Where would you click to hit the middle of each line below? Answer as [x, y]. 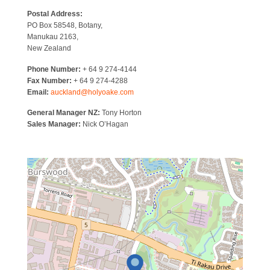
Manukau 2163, [53, 37]
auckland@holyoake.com [92, 92]
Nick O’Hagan [105, 124]
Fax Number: [49, 80]
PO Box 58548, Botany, [65, 26]
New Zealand [49, 49]
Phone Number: [54, 69]
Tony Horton [121, 113]
